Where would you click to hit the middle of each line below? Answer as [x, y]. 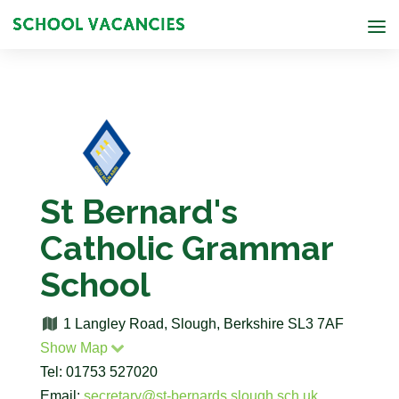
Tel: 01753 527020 [98, 372]
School [95, 285]
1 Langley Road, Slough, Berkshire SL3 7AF [202, 324]
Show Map [73, 348]
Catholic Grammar [186, 248]
